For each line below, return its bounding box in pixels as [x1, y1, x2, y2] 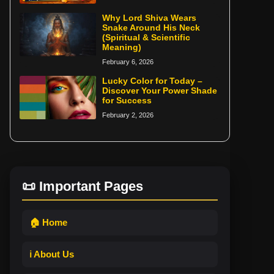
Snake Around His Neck [102, 23, 201, 33]
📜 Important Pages [22, 179, 143, 194]
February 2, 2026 [102, 111, 154, 119]
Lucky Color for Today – [102, 76, 203, 86]
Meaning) [102, 42, 142, 53]
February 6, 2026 [102, 58, 154, 66]
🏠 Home [29, 217, 67, 228]
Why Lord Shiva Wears [102, 13, 197, 23]
